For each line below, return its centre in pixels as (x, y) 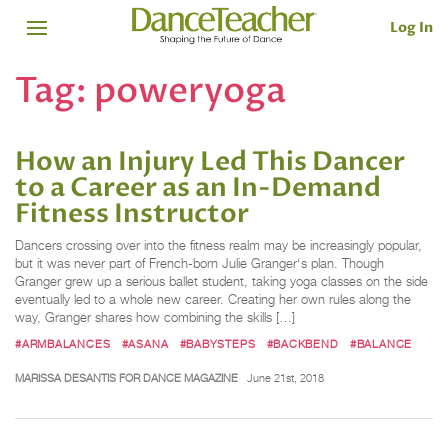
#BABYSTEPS (217, 343)
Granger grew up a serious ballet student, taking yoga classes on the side (221, 282)
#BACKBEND (302, 343)
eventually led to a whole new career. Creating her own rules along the (213, 300)
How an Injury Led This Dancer (210, 162)
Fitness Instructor (132, 214)
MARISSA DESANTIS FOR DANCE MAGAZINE (126, 377)
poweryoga (190, 90)
